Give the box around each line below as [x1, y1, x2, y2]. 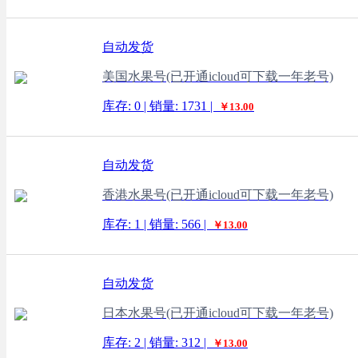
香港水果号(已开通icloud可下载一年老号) [102, 188, 333, 201]
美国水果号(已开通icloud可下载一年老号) [102, 70, 333, 83]
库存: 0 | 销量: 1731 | [102, 99, 216, 113]
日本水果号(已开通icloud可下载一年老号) [102, 306, 333, 320]
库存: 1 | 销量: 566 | [102, 217, 209, 231]
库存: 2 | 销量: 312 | [102, 336, 209, 349]
